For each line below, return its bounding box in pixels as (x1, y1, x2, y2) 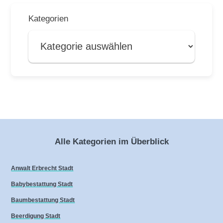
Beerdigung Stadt (11, 213, 61, 220)
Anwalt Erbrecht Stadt (11, 165, 74, 172)
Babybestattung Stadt (11, 181, 73, 188)
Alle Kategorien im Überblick (54, 136, 169, 146)
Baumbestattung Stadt (11, 197, 75, 204)
